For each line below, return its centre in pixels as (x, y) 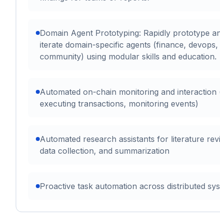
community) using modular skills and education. (128, 56)
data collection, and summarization (105, 151)
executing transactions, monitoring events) (119, 104)
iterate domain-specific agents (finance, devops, (129, 45)
